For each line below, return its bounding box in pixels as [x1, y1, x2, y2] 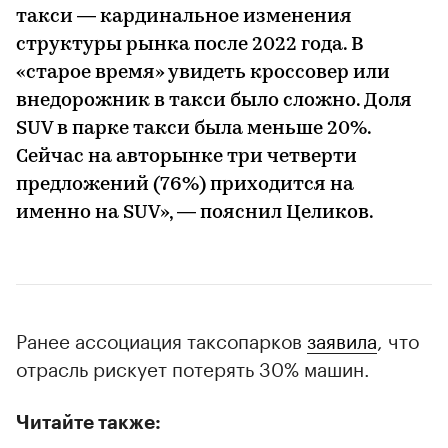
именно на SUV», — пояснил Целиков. [16, 204, 374, 224]
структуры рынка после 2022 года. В [16, 36, 364, 56]
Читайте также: [16, 413, 161, 433]
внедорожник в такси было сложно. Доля [16, 92, 412, 112]
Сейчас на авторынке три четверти [16, 148, 357, 168]
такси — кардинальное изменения [16, 8, 352, 28]
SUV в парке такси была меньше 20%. [16, 120, 371, 140]
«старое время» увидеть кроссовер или [16, 64, 390, 84]
